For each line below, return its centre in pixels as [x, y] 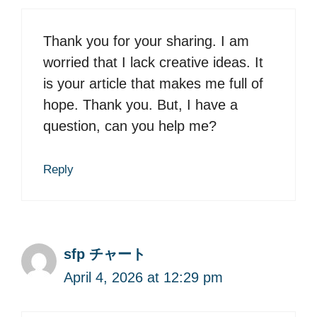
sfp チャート [105, 254]
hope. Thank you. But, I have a [140, 105]
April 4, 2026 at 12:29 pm [143, 278]
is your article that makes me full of [153, 84]
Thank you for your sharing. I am [146, 41]
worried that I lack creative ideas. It [153, 63]
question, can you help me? [130, 126]
